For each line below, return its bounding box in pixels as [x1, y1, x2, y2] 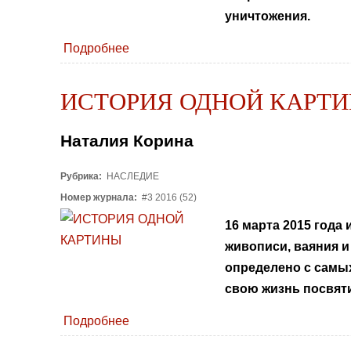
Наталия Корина [60, 132, 194, 150]
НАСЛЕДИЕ [104, 171, 159, 183]
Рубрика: [60, 171, 104, 183]
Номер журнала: [60, 192, 139, 204]
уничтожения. [224, 9, 310, 23]
